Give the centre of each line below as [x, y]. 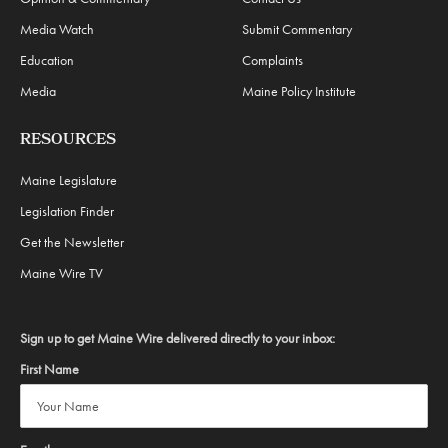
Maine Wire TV [61, 273]
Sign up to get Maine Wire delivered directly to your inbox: [177, 338]
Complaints [272, 60]
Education [47, 60]
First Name [49, 369]
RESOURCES [68, 141]
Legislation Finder [67, 211]
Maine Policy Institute [299, 91]
